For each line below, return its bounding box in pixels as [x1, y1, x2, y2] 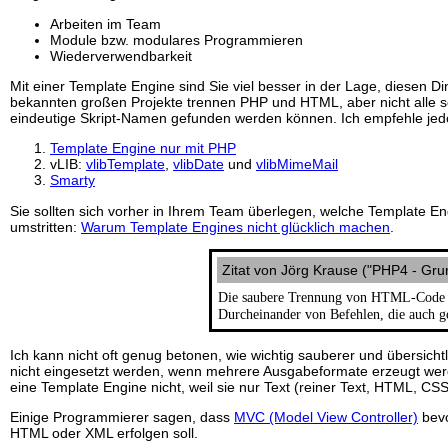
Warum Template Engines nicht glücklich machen [81, 218, 390, 235]
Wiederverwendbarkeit [50, 47, 192, 64]
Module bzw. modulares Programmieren [50, 31, 303, 48]
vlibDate [173, 156, 224, 173]
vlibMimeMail [256, 156, 338, 173]
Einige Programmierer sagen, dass [10, 408, 234, 425]
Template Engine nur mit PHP [50, 140, 236, 157]
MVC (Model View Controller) [234, 408, 418, 425]
